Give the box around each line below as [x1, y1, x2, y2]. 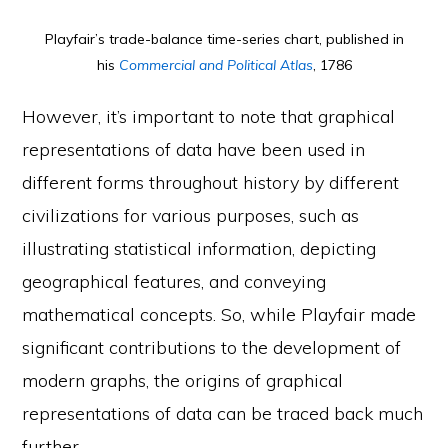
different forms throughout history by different [22, 171, 400, 195]
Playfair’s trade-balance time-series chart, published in [44, 30, 404, 49]
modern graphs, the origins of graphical [22, 369, 344, 393]
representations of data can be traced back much [22, 402, 424, 426]
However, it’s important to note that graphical [22, 105, 396, 129]
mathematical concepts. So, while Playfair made [22, 303, 417, 327]
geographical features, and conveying [22, 270, 327, 294]
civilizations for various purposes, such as [22, 204, 360, 228]
